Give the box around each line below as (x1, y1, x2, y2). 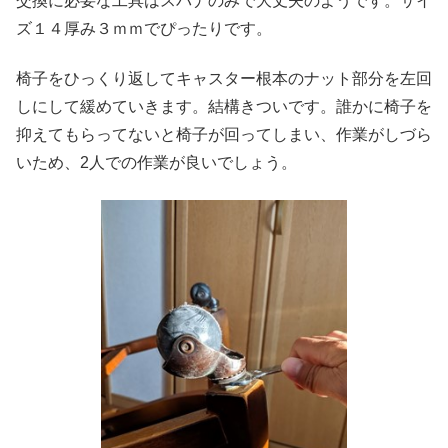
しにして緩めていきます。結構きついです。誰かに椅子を (16, 98, 432, 116)
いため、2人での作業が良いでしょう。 (16, 154, 297, 172)
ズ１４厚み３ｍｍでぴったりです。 (16, 20, 272, 38)
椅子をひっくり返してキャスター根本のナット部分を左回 (16, 70, 432, 88)
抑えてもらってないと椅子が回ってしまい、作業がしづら (16, 126, 432, 144)
